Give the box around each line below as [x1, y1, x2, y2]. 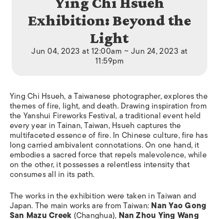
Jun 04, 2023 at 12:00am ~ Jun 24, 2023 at [31, 45, 188, 58]
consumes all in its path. [10, 168, 94, 181]
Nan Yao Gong [151, 199, 207, 213]
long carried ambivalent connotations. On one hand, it [10, 139, 199, 152]
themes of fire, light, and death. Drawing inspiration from [10, 100, 207, 113]
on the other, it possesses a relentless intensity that [10, 158, 190, 172]
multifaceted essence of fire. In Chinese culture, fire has [10, 129, 208, 142]
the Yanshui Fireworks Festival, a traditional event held [10, 109, 201, 123]
